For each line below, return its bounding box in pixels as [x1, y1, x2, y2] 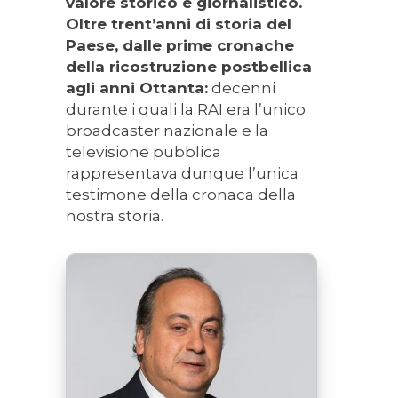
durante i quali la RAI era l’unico [66, 99, 306, 118]
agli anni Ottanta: [66, 78, 208, 97]
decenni [208, 78, 275, 97]
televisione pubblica [66, 142, 221, 161]
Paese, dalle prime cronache [66, 36, 294, 54]
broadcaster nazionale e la [66, 121, 268, 139]
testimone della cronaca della [66, 185, 296, 203]
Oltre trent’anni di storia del [66, 14, 291, 33]
